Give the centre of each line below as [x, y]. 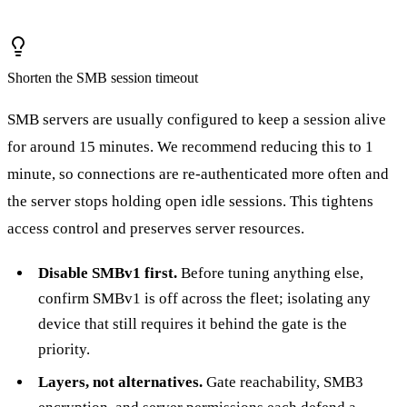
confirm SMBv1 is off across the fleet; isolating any [204, 298]
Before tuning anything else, [270, 273]
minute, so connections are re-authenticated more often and [198, 174]
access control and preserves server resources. [156, 228]
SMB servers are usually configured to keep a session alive [197, 119]
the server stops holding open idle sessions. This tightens [190, 201]
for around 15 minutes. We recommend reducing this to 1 [190, 146]
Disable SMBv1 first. [107, 273]
